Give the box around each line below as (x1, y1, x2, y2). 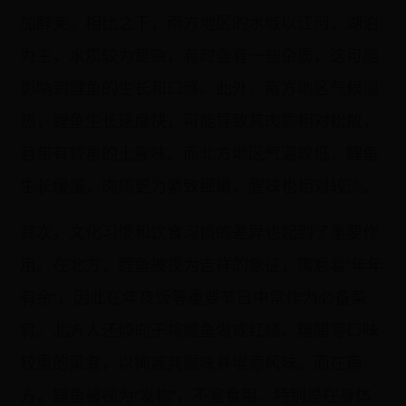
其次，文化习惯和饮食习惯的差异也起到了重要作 (20, 222, 380, 242)
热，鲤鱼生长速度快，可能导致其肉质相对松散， (20, 111, 380, 130)
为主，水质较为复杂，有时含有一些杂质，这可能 (20, 45, 380, 65)
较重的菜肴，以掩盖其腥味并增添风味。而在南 (20, 353, 363, 372)
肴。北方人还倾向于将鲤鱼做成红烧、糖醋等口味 (20, 320, 380, 340)
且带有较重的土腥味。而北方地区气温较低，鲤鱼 (20, 143, 380, 163)
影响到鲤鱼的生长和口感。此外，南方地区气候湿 (20, 78, 380, 98)
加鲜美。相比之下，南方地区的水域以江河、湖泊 (20, 13, 380, 33)
